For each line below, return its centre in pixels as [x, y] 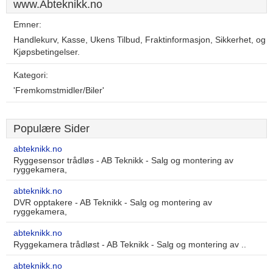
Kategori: [31, 75]
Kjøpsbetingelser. [47, 52]
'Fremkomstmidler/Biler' [59, 90]
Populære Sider [51, 129]
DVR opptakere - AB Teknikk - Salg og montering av [113, 203]
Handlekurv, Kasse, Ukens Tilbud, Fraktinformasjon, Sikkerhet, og [140, 40]
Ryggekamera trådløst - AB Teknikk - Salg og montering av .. [130, 245]
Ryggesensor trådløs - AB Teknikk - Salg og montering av [123, 161]
